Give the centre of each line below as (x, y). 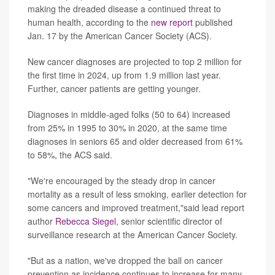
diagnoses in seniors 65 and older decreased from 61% (135, 141)
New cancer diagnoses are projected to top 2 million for (135, 61)
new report (172, 22)
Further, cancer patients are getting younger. (114, 88)
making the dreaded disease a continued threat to (124, 8)
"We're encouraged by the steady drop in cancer (122, 180)
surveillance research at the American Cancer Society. (133, 234)
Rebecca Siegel (86, 221)
